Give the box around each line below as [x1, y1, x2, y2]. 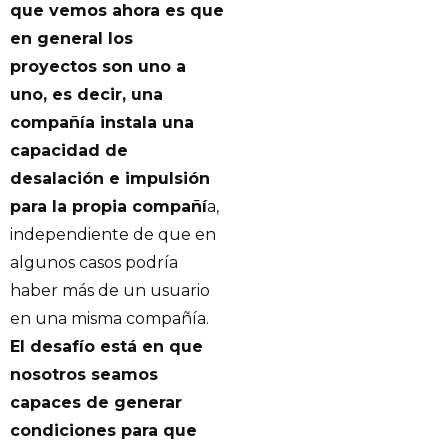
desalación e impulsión [10, 168, 210, 188]
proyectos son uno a [10, 56, 186, 76]
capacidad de [10, 140, 128, 160]
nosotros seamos [10, 364, 158, 384]
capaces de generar [10, 392, 182, 412]
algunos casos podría [10, 252, 178, 272]
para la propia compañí [10, 196, 207, 216]
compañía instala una [10, 112, 194, 132]
